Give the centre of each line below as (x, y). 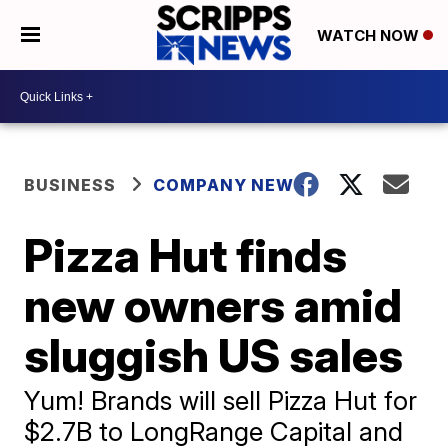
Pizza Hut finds (186, 255)
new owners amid (213, 305)
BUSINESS (70, 185)
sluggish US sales (214, 355)
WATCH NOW (369, 36)
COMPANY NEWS (230, 185)
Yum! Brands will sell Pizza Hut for (221, 400)
